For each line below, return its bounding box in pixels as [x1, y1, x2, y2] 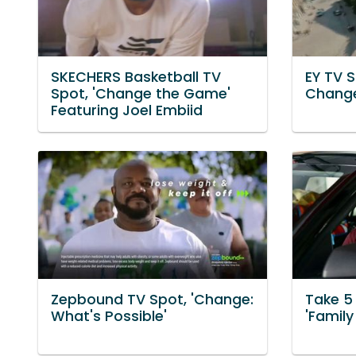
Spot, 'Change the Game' [51, 83, 230, 103]
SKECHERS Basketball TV [51, 67, 221, 87]
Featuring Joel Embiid [51, 100, 203, 120]
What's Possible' [51, 306, 167, 326]
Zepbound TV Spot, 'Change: [51, 289, 253, 309]
